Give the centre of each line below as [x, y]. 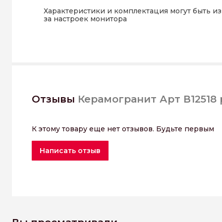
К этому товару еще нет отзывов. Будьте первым [123, 129]
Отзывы [53, 99]
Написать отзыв [70, 151]
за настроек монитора [85, 19]
